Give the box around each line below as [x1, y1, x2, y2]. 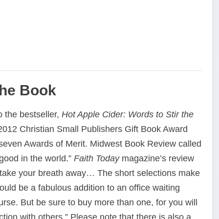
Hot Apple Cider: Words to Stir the [59, 109, 194, 120]
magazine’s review [119, 153, 194, 164]
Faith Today [74, 153, 119, 164]
